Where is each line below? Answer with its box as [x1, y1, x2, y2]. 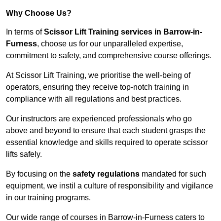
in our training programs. [6, 193, 91, 202]
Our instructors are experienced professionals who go [6, 114, 192, 123]
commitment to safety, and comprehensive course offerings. [6, 51, 212, 60]
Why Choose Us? [6, 9, 72, 18]
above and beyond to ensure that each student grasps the [6, 126, 206, 135]
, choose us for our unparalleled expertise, [37, 39, 183, 48]
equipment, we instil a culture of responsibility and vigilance [6, 182, 213, 190]
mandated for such [140, 170, 206, 179]
